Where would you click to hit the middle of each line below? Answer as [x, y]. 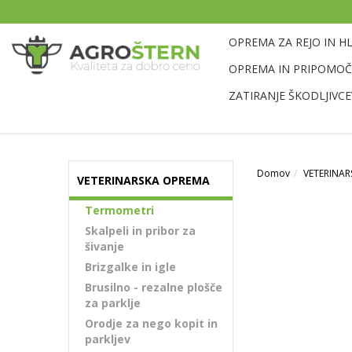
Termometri [119, 210]
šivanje [104, 246]
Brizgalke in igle [130, 267]
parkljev [108, 339]
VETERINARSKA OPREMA [143, 180]
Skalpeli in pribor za [140, 231]
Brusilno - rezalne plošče [154, 287]
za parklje [113, 303]
